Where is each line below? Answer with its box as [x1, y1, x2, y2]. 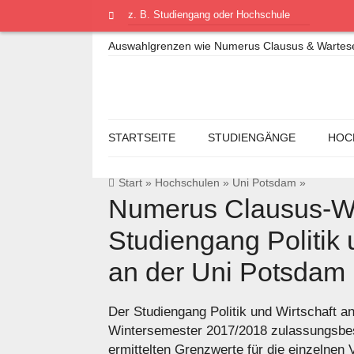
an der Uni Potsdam [108, 257, 345, 287]
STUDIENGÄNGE [207, 131, 296, 144]
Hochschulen [155, 177, 220, 189]
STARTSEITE [108, 131, 175, 144]
